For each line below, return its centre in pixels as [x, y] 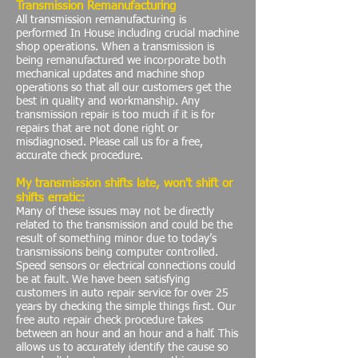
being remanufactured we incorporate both [121, 61]
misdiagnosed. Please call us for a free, [109, 142]
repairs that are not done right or [97, 129]
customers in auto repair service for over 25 [122, 293]
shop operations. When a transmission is [115, 47]
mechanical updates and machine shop [110, 74]
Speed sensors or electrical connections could [126, 266]
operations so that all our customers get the [123, 88]
